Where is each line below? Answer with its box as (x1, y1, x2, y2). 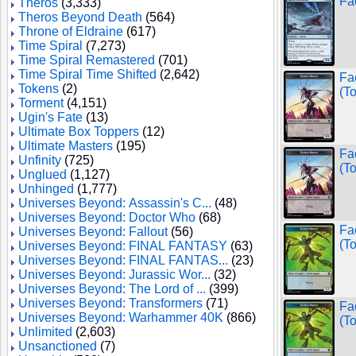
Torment (18, 96, 64, 110)
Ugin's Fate (18, 110, 83, 124)
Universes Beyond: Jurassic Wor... (18, 268, 211, 281)
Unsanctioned (18, 339, 97, 353)
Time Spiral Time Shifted (18, 68, 157, 81)
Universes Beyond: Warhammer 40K (18, 311, 223, 324)
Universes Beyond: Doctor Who (18, 211, 195, 224)
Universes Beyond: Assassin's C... (18, 196, 211, 210)
